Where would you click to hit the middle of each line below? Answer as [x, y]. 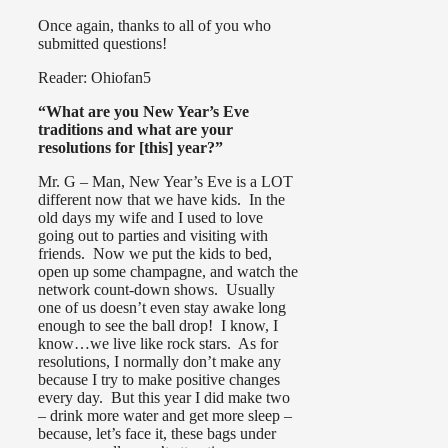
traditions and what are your [135, 129]
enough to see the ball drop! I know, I [158, 325]
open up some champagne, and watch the [168, 271]
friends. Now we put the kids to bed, [155, 253]
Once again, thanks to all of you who [154, 25]
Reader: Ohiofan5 [94, 77]
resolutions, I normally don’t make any [159, 361]
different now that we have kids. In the [161, 199]
